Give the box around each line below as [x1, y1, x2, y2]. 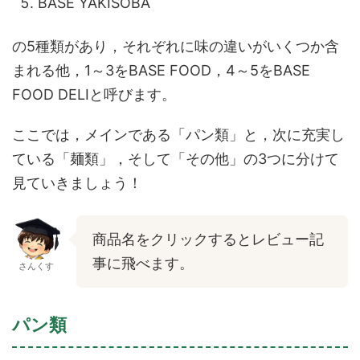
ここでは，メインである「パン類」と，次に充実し [12, 126, 345, 144]
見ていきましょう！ [12, 174, 142, 192]
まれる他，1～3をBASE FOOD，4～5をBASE [12, 62, 310, 80]
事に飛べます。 [92, 255, 194, 272]
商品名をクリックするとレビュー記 [92, 231, 324, 248]
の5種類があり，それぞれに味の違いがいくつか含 [12, 38, 339, 55]
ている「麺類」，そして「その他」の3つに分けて [12, 150, 339, 168]
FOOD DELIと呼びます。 [12, 86, 176, 104]
